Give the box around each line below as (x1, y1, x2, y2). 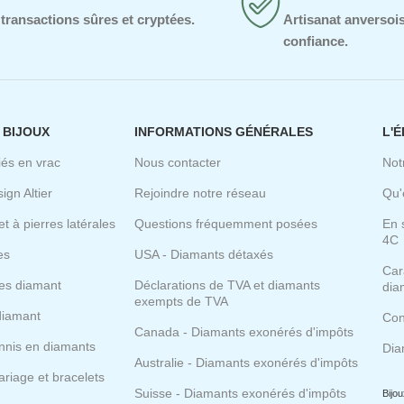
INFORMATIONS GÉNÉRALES (133, 124, 313, 139)
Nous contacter (133, 154, 221, 170)
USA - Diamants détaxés (133, 246, 273, 262)
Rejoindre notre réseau (133, 185, 266, 200)
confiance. (283, 32, 349, 49)
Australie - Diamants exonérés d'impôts (133, 354, 358, 370)
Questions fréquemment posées (133, 216, 317, 231)
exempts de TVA (133, 293, 228, 308)
